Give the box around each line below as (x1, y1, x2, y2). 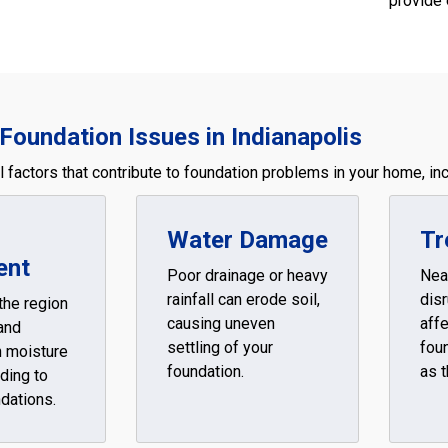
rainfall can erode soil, (166, 290, 320, 309)
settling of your (166, 338, 273, 357)
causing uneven (166, 314, 275, 333)
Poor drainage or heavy (166, 266, 328, 285)
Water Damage (166, 226, 328, 254)
